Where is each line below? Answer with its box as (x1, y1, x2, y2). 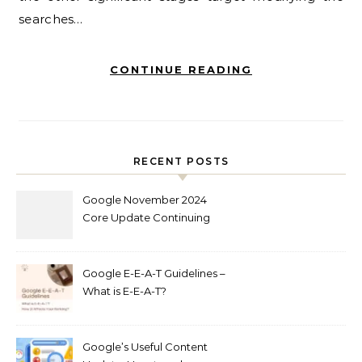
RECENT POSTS (133, 155, 229, 168)
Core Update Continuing (82, 211, 210, 225)
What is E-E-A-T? (82, 284, 166, 298)
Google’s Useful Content (82, 340, 208, 354)
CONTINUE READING (110, 63, 252, 77)
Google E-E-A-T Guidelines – (82, 267, 225, 280)
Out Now (82, 229, 129, 242)
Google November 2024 (82, 193, 207, 207)
